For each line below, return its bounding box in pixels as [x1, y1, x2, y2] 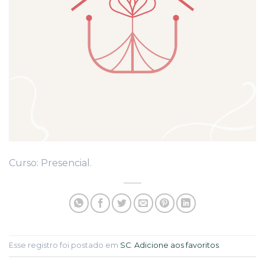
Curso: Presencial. [9, 157, 92, 169]
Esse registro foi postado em [9, 240, 120, 250]
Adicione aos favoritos [134, 240, 219, 250]
